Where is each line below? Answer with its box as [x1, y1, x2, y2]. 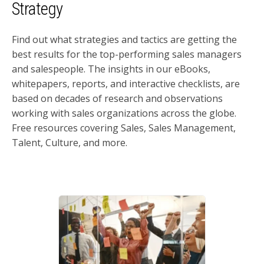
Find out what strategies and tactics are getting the [12, 32, 237, 46]
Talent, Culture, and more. [12, 136, 127, 149]
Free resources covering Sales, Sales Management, [12, 121, 236, 134]
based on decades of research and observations [12, 91, 223, 105]
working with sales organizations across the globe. [12, 106, 236, 120]
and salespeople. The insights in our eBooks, [12, 62, 210, 75]
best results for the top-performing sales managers [12, 47, 242, 61]
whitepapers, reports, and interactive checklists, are [12, 77, 240, 90]
